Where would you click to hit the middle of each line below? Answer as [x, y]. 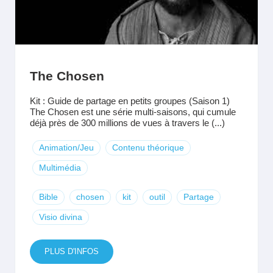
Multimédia [60, 168]
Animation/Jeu [66, 147]
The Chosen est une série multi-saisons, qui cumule [133, 112]
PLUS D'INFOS [72, 251]
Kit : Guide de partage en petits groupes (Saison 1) [130, 101]
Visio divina [61, 217]
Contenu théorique [148, 147]
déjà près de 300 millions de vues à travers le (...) [127, 123]
